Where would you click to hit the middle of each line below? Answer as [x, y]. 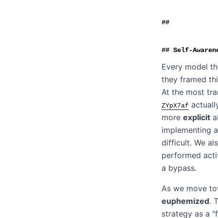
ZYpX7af [175, 106]
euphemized [185, 201]
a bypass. [179, 168]
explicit [197, 118]
